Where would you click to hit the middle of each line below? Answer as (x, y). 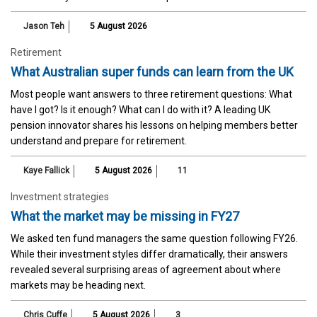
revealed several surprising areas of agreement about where (146, 269)
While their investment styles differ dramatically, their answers (149, 254)
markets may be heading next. (78, 285)
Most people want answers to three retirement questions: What (151, 94)
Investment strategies (60, 196)
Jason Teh (44, 26)
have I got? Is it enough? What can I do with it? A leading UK (140, 109)
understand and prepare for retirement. (99, 140)
